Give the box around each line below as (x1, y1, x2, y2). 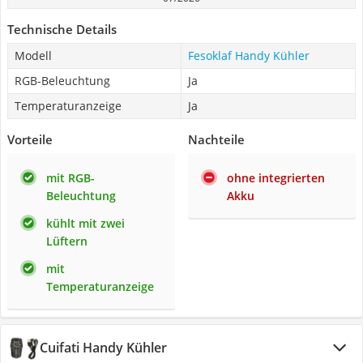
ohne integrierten (227, 170, 325, 186)
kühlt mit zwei (46, 216, 125, 231)
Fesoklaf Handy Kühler (188, 48, 310, 63)
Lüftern (46, 233, 88, 249)
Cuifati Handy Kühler (40, 339, 167, 357)
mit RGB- (46, 170, 95, 186)
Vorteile (7, 131, 53, 147)
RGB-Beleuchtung (15, 73, 110, 88)
